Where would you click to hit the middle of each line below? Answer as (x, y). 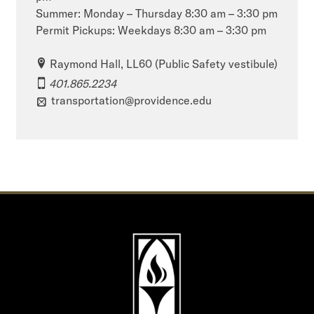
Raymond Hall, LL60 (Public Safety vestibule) (164, 63)
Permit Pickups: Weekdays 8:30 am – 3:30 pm (151, 30)
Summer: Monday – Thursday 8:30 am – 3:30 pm (157, 13)
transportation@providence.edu (132, 100)
